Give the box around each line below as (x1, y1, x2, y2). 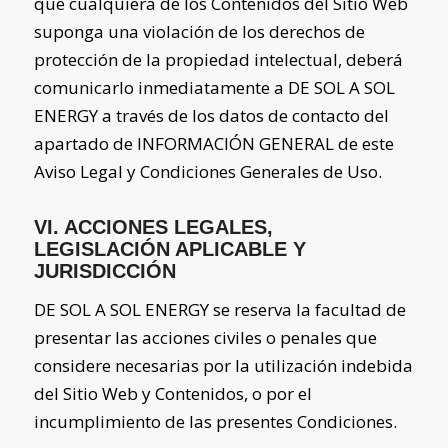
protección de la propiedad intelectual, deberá (33, 47, 403, 71)
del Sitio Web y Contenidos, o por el (33, 381, 312, 405)
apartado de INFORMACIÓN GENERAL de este (33, 131, 394, 155)
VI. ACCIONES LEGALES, (33, 215, 273, 238)
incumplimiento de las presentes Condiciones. (33, 409, 397, 433)
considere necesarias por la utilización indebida (33, 353, 413, 377)
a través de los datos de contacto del (97, 103, 389, 127)
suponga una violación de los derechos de (33, 19, 365, 43)
